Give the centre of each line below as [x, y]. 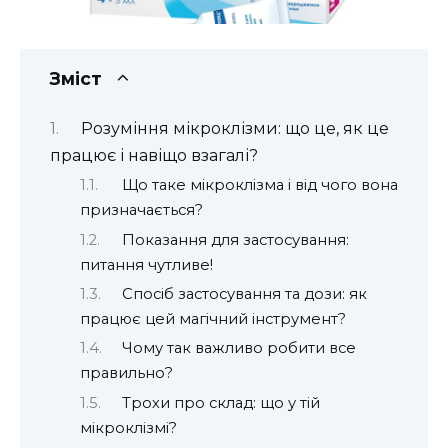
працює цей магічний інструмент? [213, 318]
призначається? [141, 210]
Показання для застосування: [235, 239]
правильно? [126, 373]
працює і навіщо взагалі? [154, 155]
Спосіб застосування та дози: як [244, 293]
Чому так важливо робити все [238, 348]
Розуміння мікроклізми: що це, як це [234, 128]
